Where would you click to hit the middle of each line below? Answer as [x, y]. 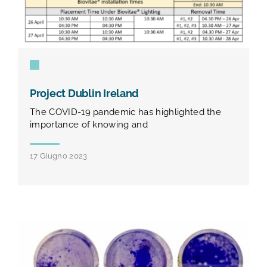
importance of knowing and [89, 124]
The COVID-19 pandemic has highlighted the [126, 112]
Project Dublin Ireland [85, 93]
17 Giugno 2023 [59, 156]
